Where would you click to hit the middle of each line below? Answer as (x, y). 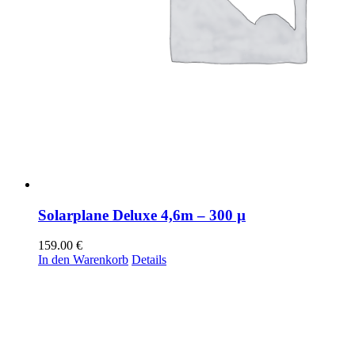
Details (149, 260)
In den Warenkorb (83, 260)
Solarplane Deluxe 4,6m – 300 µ (142, 215)
